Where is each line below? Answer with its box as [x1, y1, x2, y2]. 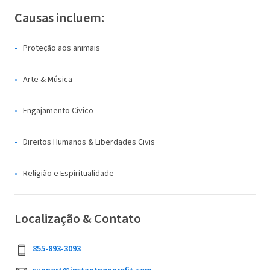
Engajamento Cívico [23, 104, 93, 117]
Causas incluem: [14, 8, 104, 28]
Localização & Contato [14, 209, 141, 228]
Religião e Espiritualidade [23, 167, 114, 180]
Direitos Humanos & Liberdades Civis [23, 136, 155, 148]
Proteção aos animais [23, 42, 100, 54]
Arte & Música [23, 73, 72, 86]
